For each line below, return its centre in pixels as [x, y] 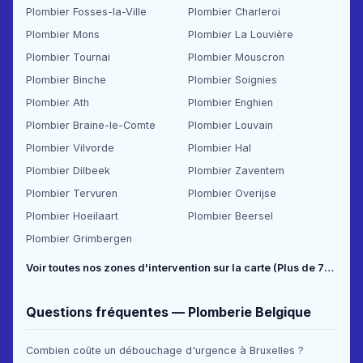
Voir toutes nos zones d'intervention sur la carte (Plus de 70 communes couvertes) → [329, 267]
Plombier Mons [63, 34]
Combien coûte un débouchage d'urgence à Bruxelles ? [165, 350]
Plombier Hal [220, 147]
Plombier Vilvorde [70, 147]
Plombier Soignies [233, 79]
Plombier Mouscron [236, 57]
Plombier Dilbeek [68, 170]
